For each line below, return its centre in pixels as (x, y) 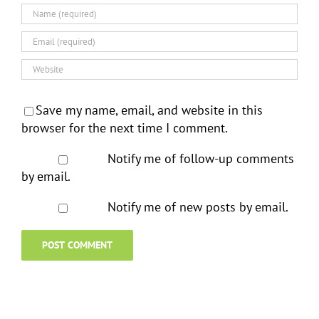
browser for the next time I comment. (125, 127)
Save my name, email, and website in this (149, 110)
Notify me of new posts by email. (198, 206)
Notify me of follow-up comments (200, 158)
